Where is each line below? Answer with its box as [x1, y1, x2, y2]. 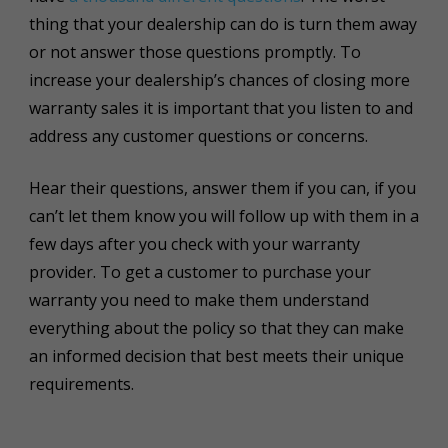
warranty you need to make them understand [28, 288, 369, 311]
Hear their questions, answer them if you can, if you [28, 176, 416, 199]
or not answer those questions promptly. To [28, 40, 361, 63]
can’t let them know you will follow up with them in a [28, 204, 419, 227]
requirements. [28, 372, 142, 395]
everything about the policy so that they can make [28, 316, 404, 339]
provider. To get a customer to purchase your [28, 260, 371, 283]
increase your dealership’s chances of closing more [28, 68, 410, 91]
